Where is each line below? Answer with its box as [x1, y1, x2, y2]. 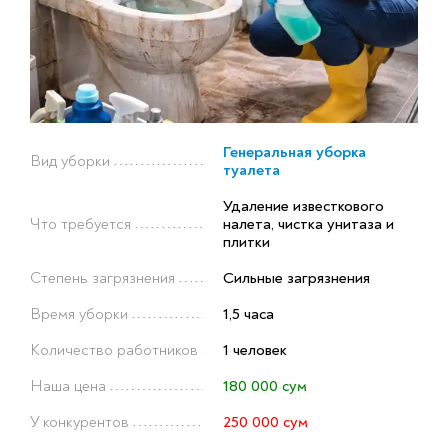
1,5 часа [223, 304, 274, 325]
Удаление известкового [223, 196, 384, 217]
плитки [223, 232, 270, 253]
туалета [223, 160, 280, 181]
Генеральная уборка [223, 142, 366, 163]
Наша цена [30, 376, 106, 397]
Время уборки [30, 304, 128, 325]
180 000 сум [223, 376, 307, 397]
